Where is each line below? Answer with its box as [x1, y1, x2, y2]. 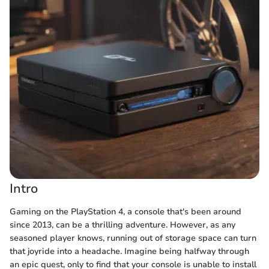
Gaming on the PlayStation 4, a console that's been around [10, 205, 241, 217]
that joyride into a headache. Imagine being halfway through [10, 245, 249, 257]
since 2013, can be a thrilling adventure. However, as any [10, 219, 235, 231]
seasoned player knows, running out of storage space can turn [10, 232, 256, 244]
